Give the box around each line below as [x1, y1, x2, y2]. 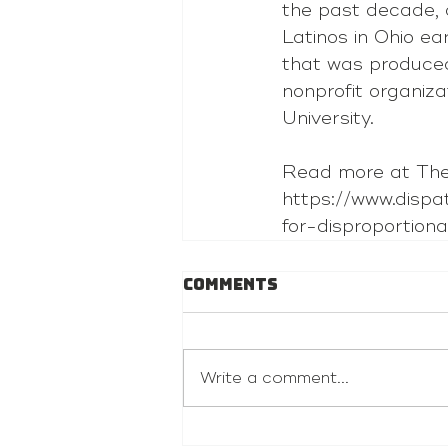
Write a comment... [200, 368, 349, 388]
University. [282, 107, 374, 129]
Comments [183, 276, 278, 292]
